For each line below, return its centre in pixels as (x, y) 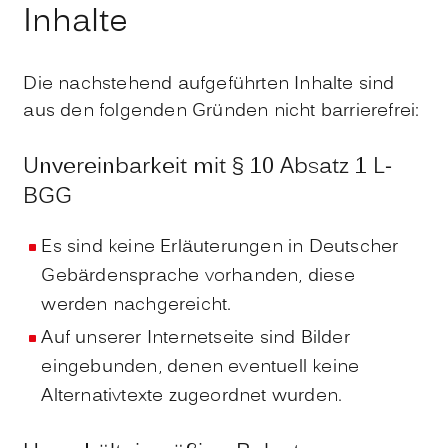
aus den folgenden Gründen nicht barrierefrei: (221, 112)
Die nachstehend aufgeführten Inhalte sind (209, 85)
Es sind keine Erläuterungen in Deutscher (220, 248)
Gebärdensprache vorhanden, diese (198, 277)
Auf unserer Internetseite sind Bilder (195, 339)
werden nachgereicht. (136, 306)
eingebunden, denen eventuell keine (200, 368)
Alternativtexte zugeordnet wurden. (192, 397)
